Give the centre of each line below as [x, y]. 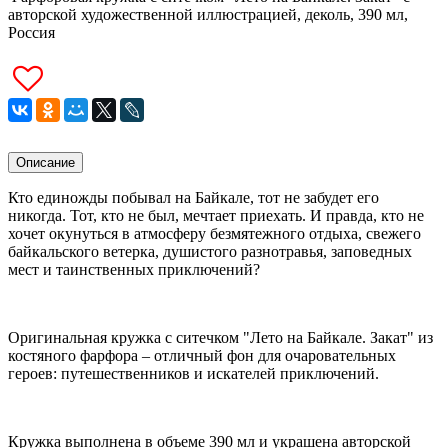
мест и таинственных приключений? [136, 269]
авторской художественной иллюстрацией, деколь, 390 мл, [208, 14]
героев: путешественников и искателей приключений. [195, 373]
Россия [31, 32]
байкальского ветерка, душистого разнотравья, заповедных [210, 251]
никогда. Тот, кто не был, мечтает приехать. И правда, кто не [216, 215]
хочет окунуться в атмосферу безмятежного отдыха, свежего [214, 233]
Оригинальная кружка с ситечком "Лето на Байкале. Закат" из [220, 337]
